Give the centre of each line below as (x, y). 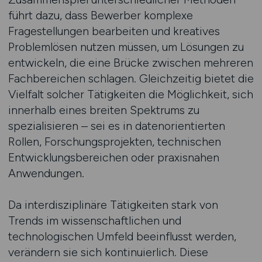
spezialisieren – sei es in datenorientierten (116, 126)
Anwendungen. (46, 173)
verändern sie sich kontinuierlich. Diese (108, 252)
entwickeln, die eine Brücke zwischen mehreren (130, 63)
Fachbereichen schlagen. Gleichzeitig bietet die (131, 78)
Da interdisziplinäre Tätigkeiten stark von (113, 205)
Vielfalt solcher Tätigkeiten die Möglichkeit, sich (130, 94)
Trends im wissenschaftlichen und (94, 220)
